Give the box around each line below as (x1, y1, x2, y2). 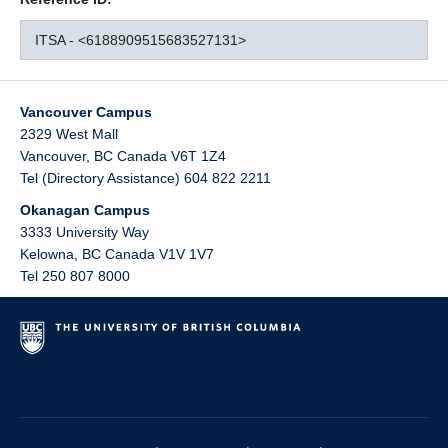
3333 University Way (20, 224, 149, 240)
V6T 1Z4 (171, 148, 226, 164)
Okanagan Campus (20, 202, 150, 218)
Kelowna (20, 246, 74, 262)
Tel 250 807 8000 (20, 268, 130, 284)
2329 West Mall (20, 126, 118, 142)
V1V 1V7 (159, 246, 214, 262)
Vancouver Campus (20, 104, 152, 120)
